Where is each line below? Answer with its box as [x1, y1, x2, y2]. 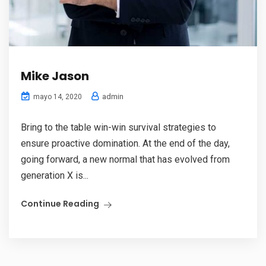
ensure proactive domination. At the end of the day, [21, 138, 230, 149]
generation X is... [21, 170, 88, 181]
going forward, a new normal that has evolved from [21, 154, 230, 165]
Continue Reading [21, 198, 99, 210]
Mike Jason [21, 68, 89, 84]
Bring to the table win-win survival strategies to [21, 122, 216, 133]
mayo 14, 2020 [31, 93, 82, 101]
